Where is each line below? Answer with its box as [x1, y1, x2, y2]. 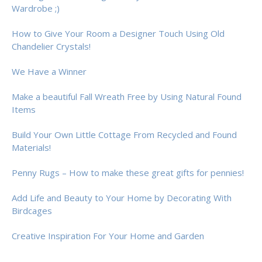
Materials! [12, 142, 51, 154]
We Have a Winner [12, 65, 87, 78]
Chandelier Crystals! [12, 40, 91, 53]
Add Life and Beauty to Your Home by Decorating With [12, 192, 232, 204]
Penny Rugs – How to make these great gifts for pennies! [12, 167, 244, 179]
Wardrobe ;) [12, 2, 60, 15]
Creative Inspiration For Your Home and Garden [12, 230, 204, 242]
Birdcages [12, 205, 52, 217]
